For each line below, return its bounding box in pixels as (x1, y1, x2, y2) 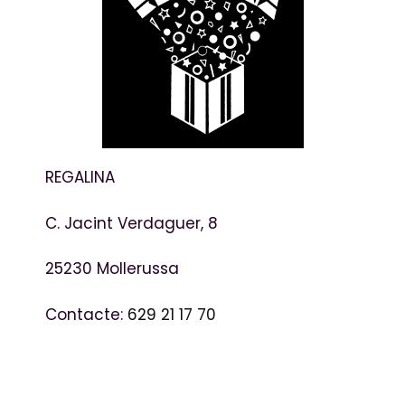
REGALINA (45, 166, 115, 189)
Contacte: (45, 303, 127, 325)
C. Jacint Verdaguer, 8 (45, 212, 218, 234)
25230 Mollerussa (45, 258, 179, 280)
